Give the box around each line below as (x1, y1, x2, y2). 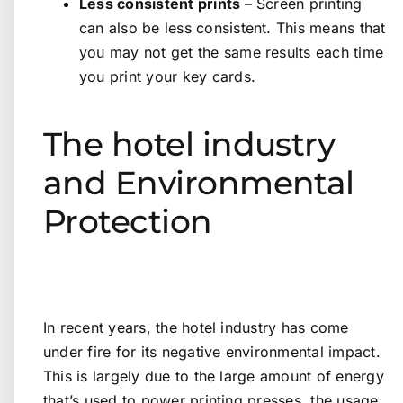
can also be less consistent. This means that (79, 19, 386, 38)
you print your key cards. (79, 67, 256, 86)
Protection (43, 201, 212, 241)
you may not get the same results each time (79, 43, 384, 62)
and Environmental (43, 162, 354, 202)
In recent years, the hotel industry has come (43, 318, 349, 336)
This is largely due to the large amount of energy (43, 366, 384, 385)
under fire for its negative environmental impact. (43, 342, 381, 361)
